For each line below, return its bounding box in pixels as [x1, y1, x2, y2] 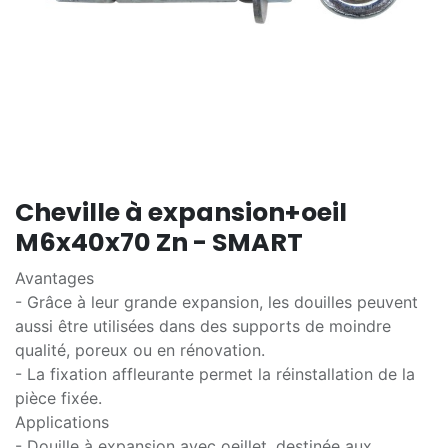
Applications [15, 412, 109, 432]
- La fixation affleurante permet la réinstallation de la [15, 364, 415, 384]
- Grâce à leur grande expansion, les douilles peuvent [15, 292, 418, 312]
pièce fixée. [15, 388, 102, 408]
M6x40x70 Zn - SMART [15, 225, 303, 260]
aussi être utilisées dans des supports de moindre [15, 316, 391, 336]
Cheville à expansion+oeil [15, 195, 347, 230]
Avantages [15, 268, 94, 288]
